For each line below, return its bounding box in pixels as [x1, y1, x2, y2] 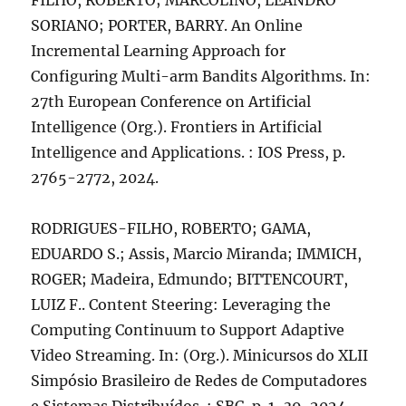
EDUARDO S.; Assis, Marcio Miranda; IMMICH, [31, 245, 362, 263]
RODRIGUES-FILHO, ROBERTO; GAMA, [31, 219, 312, 237]
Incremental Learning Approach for [31, 42, 286, 60]
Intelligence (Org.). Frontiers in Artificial [31, 118, 323, 136]
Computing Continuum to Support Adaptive [31, 321, 345, 339]
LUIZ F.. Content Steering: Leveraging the [31, 295, 332, 314]
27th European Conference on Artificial [31, 92, 312, 111]
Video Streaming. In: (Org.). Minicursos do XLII [31, 346, 369, 364]
